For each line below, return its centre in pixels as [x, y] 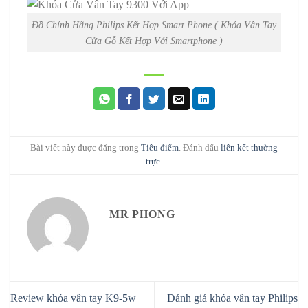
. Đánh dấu [200, 147]
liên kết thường [249, 147]
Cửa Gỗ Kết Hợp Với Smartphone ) [154, 40]
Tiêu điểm [160, 147]
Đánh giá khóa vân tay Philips [232, 298]
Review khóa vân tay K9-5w [73, 298]
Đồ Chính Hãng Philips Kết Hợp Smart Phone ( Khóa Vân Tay [154, 24]
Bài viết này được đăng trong [86, 147]
